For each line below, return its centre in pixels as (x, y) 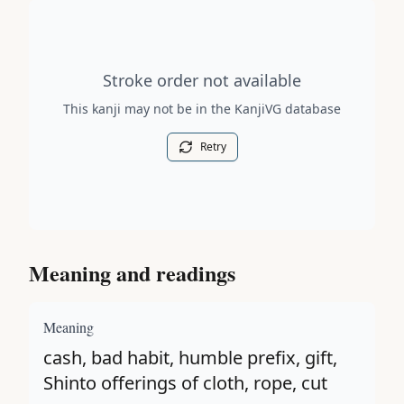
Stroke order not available (202, 80)
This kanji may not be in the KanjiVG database (202, 109)
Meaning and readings (132, 273)
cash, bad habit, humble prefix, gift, (190, 358)
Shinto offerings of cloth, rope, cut (185, 383)
